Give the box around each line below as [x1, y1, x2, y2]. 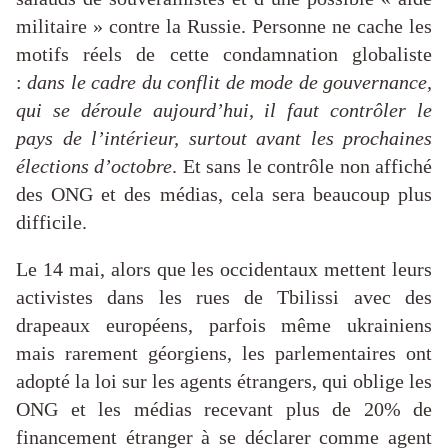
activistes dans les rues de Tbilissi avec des [16, 286, 432, 309]
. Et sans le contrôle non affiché [172, 155, 433, 178]
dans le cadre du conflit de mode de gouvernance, [27, 71, 433, 94]
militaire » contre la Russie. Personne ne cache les [16, 15, 432, 38]
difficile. [16, 211, 87, 234]
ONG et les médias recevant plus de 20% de [16, 398, 432, 421]
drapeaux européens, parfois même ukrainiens [16, 314, 432, 337]
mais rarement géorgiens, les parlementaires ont [16, 342, 432, 365]
